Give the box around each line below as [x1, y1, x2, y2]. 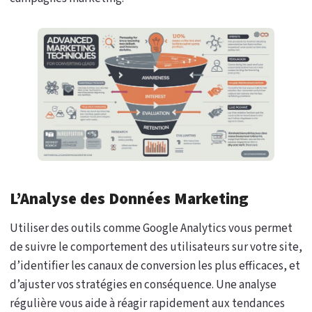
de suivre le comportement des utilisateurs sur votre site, [10, 238, 302, 256]
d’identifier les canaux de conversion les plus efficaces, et [10, 257, 300, 274]
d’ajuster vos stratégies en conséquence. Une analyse [10, 276, 276, 293]
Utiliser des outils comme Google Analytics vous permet [10, 219, 292, 237]
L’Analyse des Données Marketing [10, 187, 249, 210]
